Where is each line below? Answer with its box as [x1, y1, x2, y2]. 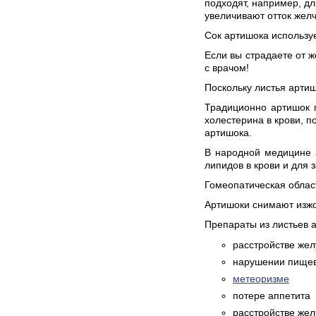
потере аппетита [232, 290, 310, 301]
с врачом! [204, 62, 249, 73]
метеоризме [232, 273, 289, 284]
